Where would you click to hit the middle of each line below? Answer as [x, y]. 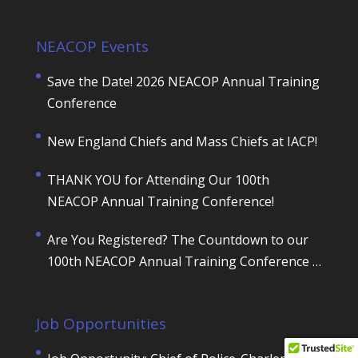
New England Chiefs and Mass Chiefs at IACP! [182, 142]
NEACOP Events [92, 47]
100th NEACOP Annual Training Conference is [184, 262]
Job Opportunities [101, 323]
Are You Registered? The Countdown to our [177, 240]
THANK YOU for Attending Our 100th [158, 180]
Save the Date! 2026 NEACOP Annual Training [183, 82]
